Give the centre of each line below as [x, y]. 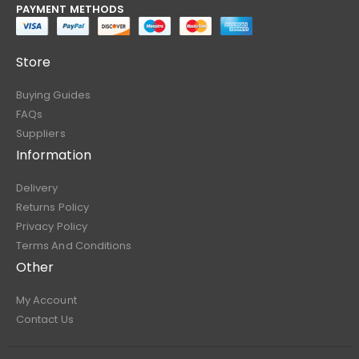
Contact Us [45, 320]
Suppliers [41, 134]
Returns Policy [52, 208]
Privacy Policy [52, 227]
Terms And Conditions [74, 246]
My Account [46, 301]
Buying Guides [53, 95]
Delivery [37, 188]
